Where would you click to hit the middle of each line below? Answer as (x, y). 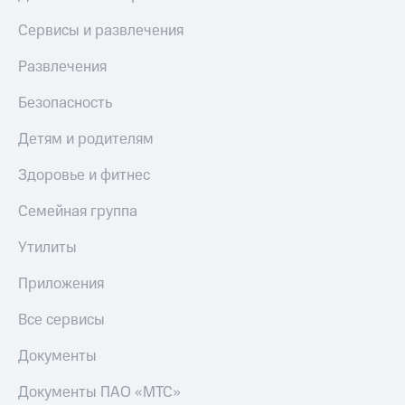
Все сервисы (61, 320)
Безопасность (65, 103)
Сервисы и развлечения (101, 30)
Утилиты (47, 247)
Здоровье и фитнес (84, 175)
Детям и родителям (86, 139)
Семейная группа (78, 211)
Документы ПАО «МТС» (99, 392)
